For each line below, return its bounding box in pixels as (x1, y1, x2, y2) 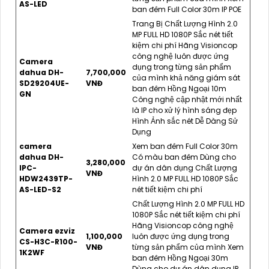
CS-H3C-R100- (19, 236, 77, 247)
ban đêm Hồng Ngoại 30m (132, 252, 228, 263)
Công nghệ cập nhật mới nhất (132, 94, 242, 104)
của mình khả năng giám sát (132, 72, 240, 83)
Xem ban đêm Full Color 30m (132, 141, 238, 151)
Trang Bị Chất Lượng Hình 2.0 (132, 18, 238, 29)
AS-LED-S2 (19, 184, 61, 195)
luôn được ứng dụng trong (132, 231, 229, 241)
